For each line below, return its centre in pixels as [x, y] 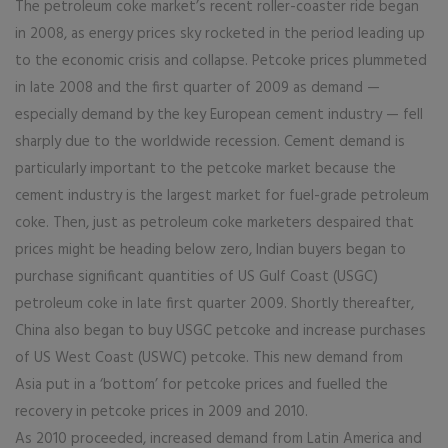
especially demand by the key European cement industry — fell [219, 115]
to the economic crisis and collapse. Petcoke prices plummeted [221, 61]
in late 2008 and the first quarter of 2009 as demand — [197, 88]
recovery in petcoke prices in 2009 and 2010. [161, 412]
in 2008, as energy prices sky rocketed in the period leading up [220, 34]
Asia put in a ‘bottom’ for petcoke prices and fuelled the [201, 385]
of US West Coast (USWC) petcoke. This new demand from [209, 358]
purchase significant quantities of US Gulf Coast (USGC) [196, 277]
